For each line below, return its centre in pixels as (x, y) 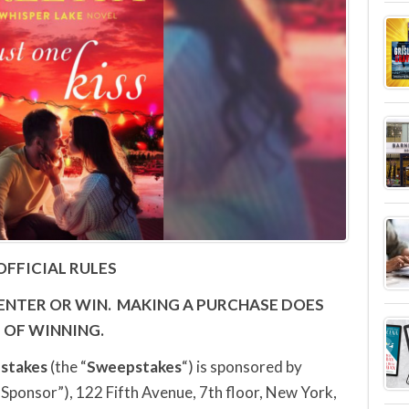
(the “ (68, 367)
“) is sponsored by (242, 367)
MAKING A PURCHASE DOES (220, 304)
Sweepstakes (134, 367)
